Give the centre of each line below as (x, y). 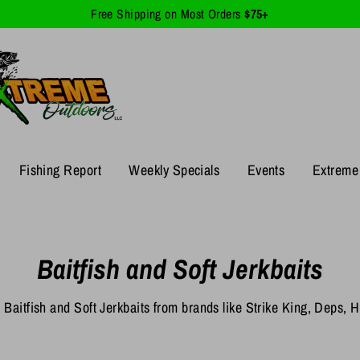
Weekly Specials (174, 170)
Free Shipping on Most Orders (166, 14)
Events (266, 170)
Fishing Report (60, 170)
